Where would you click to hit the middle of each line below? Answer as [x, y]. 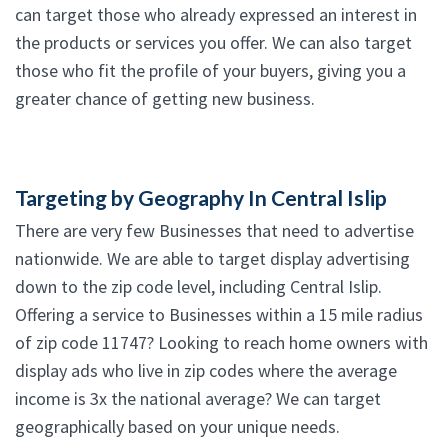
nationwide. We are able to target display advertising [212, 259]
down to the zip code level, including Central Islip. [198, 287]
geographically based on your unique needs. [177, 427]
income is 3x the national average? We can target [198, 399]
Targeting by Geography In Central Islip [201, 198]
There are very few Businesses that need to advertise [214, 231]
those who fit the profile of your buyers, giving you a [210, 71]
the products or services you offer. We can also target [213, 43]
